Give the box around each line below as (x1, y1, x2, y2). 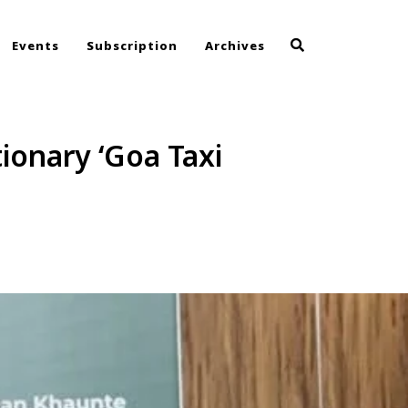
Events (12, 37, 59, 54)
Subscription (87, 37, 178, 54)
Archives (205, 37, 265, 54)
